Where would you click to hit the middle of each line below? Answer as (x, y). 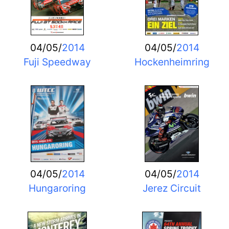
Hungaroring (57, 188)
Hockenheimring (172, 62)
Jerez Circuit (172, 188)
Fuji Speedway (57, 62)
